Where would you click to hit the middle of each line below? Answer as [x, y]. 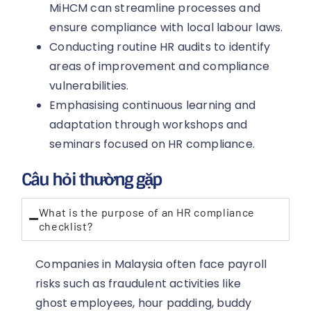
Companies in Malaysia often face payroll [151, 264]
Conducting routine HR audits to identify [160, 47]
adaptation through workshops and [149, 124]
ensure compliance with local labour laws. [166, 27]
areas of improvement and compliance [160, 66]
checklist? [66, 226]
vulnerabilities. [89, 85]
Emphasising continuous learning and [153, 105]
